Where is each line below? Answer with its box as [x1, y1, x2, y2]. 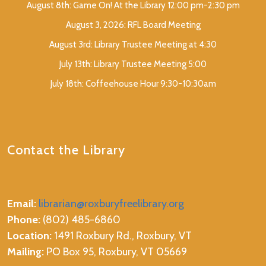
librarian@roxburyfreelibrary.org [39, 197, 184, 211]
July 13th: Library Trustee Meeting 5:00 [59, 59, 207, 70]
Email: [7, 197, 36, 211]
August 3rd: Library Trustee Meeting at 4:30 [49, 39, 217, 50]
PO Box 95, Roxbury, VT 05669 [44, 245, 187, 259]
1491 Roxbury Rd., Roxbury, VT [52, 229, 192, 243]
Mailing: [7, 245, 44, 259]
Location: [7, 229, 52, 243]
